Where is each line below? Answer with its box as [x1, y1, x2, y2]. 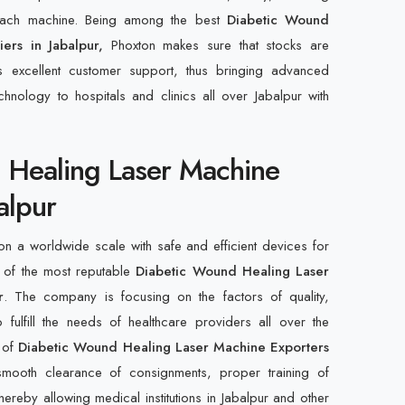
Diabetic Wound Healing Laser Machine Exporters [18, 337, 330, 357]
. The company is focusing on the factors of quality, [3, 287, 329, 306]
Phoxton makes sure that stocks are [110, 35, 330, 55]
